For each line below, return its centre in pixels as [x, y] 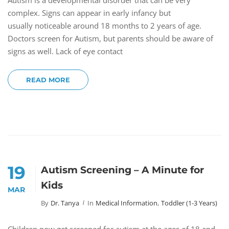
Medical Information [127, 203]
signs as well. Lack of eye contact [65, 51]
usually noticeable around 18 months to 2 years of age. [105, 26]
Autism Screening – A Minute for [122, 170]
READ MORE [48, 80]
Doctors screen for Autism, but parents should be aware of [110, 38]
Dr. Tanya [65, 203]
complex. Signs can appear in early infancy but [89, 13]
